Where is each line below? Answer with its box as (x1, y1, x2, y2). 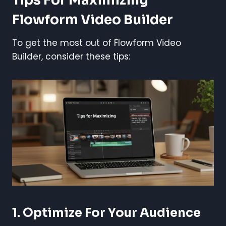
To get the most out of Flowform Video (12, 36, 181, 49)
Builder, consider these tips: (12, 50, 130, 63)
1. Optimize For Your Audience (12, 205, 201, 220)
